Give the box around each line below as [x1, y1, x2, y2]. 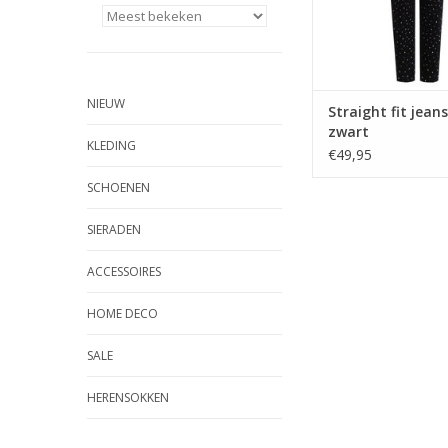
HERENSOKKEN [87, 389, 169, 406]
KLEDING [87, 137, 136, 154]
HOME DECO [87, 305, 158, 322]
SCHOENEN [87, 179, 150, 196]
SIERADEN [87, 221, 141, 238]
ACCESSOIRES [87, 263, 161, 280]
